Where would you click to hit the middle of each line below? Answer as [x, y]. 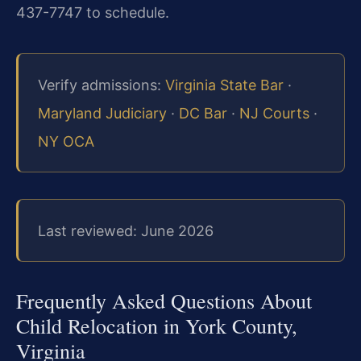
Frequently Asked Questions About [164, 300]
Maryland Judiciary [102, 113]
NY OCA [66, 141]
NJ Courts [274, 113]
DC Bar [203, 113]
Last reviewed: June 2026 [126, 230]
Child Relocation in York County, [157, 325]
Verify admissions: [102, 85]
